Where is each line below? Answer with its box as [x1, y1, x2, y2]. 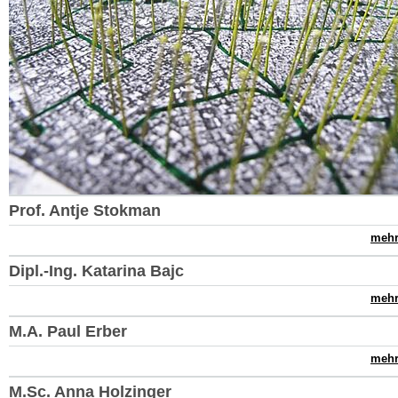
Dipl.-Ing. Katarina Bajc [9, 261, 184, 280]
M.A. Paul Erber [9, 322, 127, 340]
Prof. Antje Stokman [9, 201, 161, 219]
